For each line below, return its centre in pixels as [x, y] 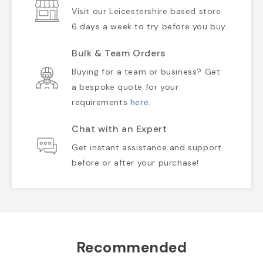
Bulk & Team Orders [119, 53]
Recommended [131, 248]
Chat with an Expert [119, 129]
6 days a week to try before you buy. [150, 27]
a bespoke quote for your [125, 87]
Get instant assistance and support [147, 148]
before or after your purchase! [136, 163]
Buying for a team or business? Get [146, 72]
